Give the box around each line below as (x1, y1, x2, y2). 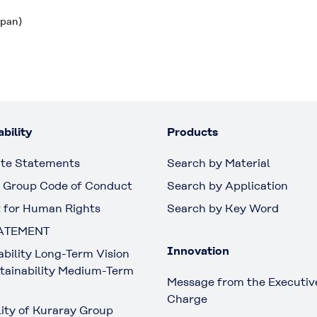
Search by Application (167, 179, 288, 192)
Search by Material (167, 156, 270, 170)
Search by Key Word (167, 202, 279, 215)
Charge (167, 292, 207, 306)
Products (167, 125, 218, 139)
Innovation (167, 244, 229, 258)
